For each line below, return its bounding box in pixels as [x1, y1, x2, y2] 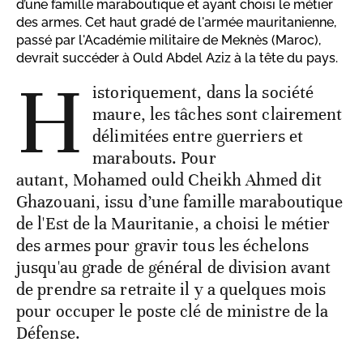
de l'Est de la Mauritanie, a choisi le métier [16, 213, 331, 235]
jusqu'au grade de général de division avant [16, 257, 331, 279]
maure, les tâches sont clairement [92, 104, 343, 126]
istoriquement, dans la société [92, 82, 314, 104]
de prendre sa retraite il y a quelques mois [16, 279, 327, 301]
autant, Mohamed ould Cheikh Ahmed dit [16, 169, 322, 191]
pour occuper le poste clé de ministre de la [16, 301, 329, 322]
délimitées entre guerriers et [92, 126, 304, 147]
